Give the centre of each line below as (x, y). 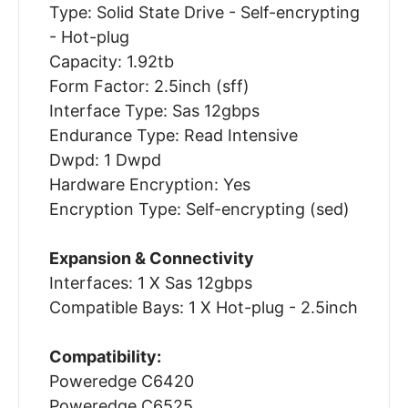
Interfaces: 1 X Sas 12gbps (150, 283)
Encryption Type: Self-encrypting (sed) (199, 209)
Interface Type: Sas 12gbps (154, 111)
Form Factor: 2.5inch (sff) (149, 87)
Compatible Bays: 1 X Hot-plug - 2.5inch (203, 308)
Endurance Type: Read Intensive (173, 136)
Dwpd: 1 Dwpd (105, 160)
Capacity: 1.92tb (111, 62)
